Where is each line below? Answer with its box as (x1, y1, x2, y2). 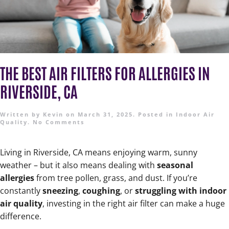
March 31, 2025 (78, 110, 133, 119)
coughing (82, 185, 120, 197)
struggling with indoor (135, 185, 226, 197)
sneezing (42, 185, 78, 197)
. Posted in (133, 110, 176, 119)
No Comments (33, 118, 84, 126)
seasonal (157, 159, 193, 171)
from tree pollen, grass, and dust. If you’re (34, 172, 197, 184)
